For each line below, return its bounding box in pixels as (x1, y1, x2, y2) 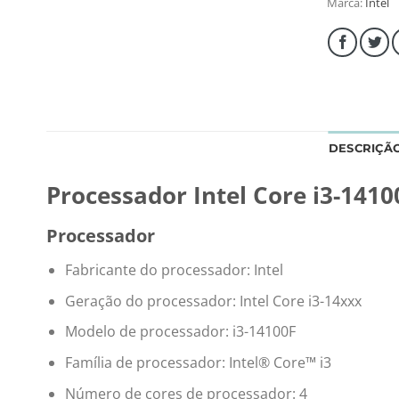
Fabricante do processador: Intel (64, 260, 283, 281)
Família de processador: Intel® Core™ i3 (64, 352, 331, 372)
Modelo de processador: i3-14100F (64, 322, 296, 342)
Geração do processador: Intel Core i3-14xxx (64, 290, 362, 311)
